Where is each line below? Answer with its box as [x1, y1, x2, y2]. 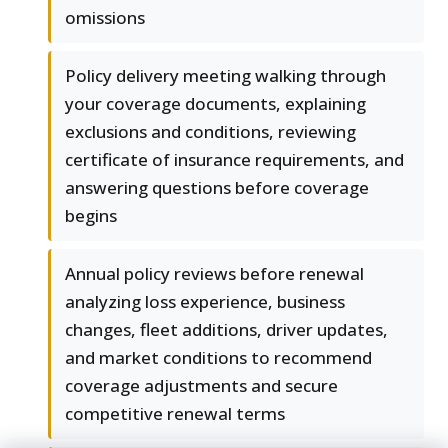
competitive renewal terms [65, 402, 285, 426]
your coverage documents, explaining [65, 92, 366, 116]
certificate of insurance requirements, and [65, 148, 404, 172]
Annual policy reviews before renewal [65, 262, 364, 286]
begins [65, 204, 117, 228]
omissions [65, 6, 145, 30]
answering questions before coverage [65, 176, 369, 200]
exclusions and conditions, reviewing [65, 120, 356, 144]
